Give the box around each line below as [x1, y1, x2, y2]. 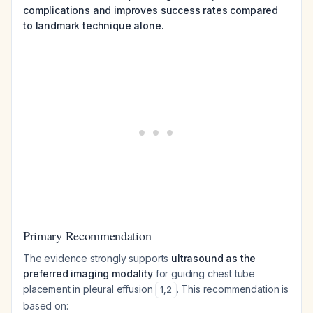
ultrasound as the [171, 252, 256, 264]
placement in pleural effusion [23, 283, 156, 295]
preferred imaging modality [23, 268, 153, 279]
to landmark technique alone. [23, 20, 164, 31]
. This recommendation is [176, 283, 289, 295]
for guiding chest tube [152, 268, 256, 279]
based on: [23, 300, 68, 312]
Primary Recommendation [23, 227, 152, 244]
